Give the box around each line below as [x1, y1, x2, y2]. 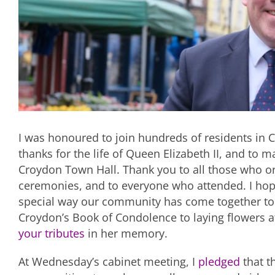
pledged [198, 254, 240, 269]
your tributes [18, 226, 85, 241]
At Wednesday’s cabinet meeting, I [18, 254, 198, 269]
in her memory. [85, 226, 168, 241]
